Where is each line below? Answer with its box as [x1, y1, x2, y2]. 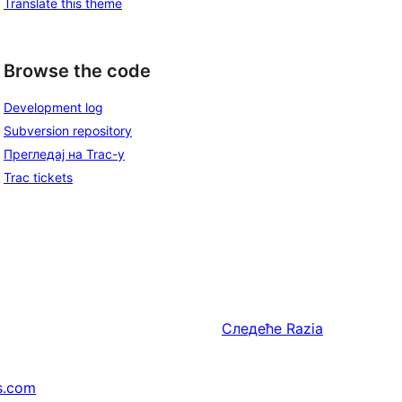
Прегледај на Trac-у [4, 146, 125, 162]
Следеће [222, 319, 282, 338]
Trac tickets [4, 170, 73, 186]
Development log [4, 100, 103, 116]
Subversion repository [4, 123, 132, 139]
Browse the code [4, 59, 151, 82]
